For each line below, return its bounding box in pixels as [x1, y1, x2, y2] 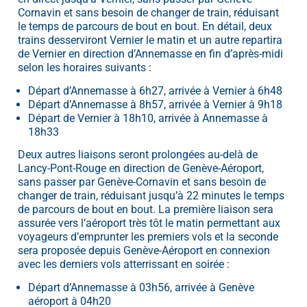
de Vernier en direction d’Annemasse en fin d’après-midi [18, 47, 283, 61]
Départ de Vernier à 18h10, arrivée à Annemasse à [27, 111, 268, 125]
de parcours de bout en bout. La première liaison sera [18, 203, 273, 217]
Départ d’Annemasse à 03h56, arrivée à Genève [27, 280, 254, 294]
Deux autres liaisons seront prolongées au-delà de [18, 148, 258, 162]
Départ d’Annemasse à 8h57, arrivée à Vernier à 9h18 [27, 97, 282, 111]
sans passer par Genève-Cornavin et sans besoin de [18, 175, 266, 189]
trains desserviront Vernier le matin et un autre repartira [18, 34, 282, 47]
